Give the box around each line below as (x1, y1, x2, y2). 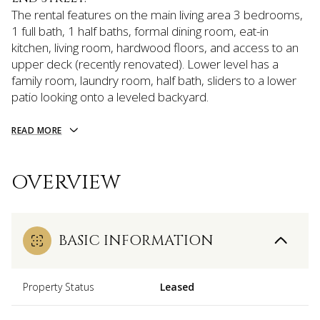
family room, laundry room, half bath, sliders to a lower (11, 72, 296, 89)
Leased (160, 279, 194, 294)
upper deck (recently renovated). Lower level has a (11, 56, 279, 72)
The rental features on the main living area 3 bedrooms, (11, 6, 303, 23)
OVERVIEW (11, 169, 121, 196)
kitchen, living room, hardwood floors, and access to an (11, 39, 299, 56)
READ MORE (11, 124, 62, 136)
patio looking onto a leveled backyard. (11, 89, 209, 105)
